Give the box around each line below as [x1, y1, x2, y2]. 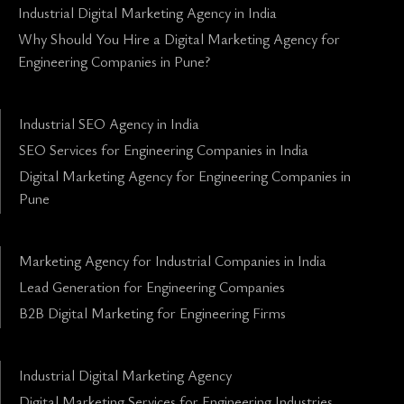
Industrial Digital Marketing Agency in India [18, 3, 277, 23]
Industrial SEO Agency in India [19, 114, 199, 134]
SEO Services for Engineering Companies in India [19, 140, 308, 161]
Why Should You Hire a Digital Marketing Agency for [18, 29, 340, 50]
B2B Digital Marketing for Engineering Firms [19, 303, 286, 324]
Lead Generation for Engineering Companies [19, 277, 285, 298]
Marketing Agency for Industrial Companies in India [19, 251, 326, 271]
